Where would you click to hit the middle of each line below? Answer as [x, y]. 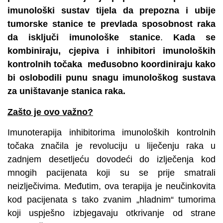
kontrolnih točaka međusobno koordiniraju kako [111, 64]
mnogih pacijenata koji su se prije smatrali [111, 173]
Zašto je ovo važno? [50, 112]
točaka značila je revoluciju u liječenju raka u [111, 146]
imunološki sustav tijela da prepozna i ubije [111, 11]
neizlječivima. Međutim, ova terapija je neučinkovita [111, 186]
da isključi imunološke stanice [84, 38]
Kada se [194, 38]
